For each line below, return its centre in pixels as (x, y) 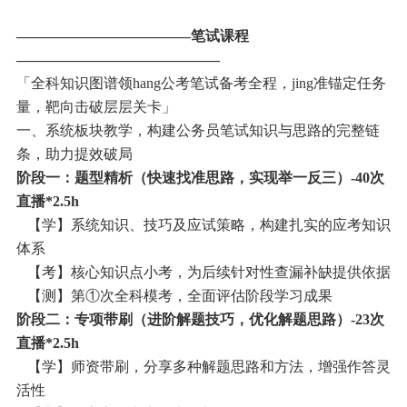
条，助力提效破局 (74, 154)
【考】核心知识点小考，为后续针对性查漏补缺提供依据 (203, 273)
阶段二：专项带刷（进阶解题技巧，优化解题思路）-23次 (200, 320)
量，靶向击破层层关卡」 (96, 107)
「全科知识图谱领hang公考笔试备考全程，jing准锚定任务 (201, 84)
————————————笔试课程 (132, 36)
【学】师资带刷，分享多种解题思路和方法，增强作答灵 (203, 367)
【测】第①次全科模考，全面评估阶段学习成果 (174, 296)
